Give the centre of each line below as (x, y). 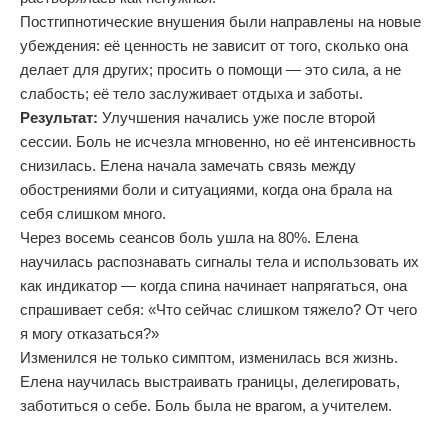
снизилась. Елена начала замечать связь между (188, 165)
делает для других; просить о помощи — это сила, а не (210, 69)
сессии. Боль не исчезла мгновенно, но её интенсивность (218, 141)
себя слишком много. (93, 213)
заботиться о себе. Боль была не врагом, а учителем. (206, 405)
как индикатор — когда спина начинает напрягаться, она (213, 285)
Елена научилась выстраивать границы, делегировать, (210, 381)
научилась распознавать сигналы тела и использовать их (219, 261)
